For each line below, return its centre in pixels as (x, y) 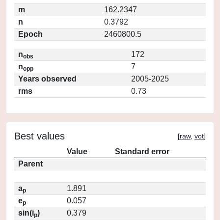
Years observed (47, 79)
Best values (40, 136)
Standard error (142, 151)
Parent (30, 164)
